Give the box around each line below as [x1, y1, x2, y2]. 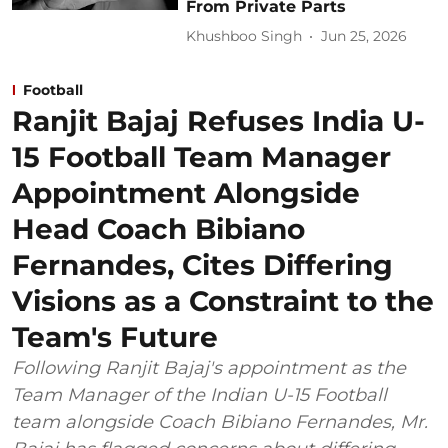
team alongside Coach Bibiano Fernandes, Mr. [12, 410, 428, 433]
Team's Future [12, 319, 218, 354]
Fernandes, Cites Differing [12, 247, 393, 282]
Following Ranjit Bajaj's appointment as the [12, 356, 406, 379]
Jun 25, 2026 [321, 27, 408, 46]
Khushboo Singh [186, 27, 303, 46]
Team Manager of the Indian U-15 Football [12, 383, 387, 406]
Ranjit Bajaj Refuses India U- [12, 103, 425, 138]
